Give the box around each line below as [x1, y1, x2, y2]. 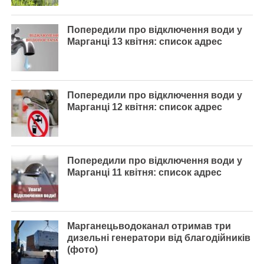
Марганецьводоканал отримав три [67, 221, 231, 231]
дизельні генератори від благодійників [67, 233, 250, 243]
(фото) [67, 245, 98, 255]
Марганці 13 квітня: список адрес [67, 37, 222, 47]
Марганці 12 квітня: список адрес [67, 102, 222, 112]
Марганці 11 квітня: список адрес [67, 167, 222, 177]
